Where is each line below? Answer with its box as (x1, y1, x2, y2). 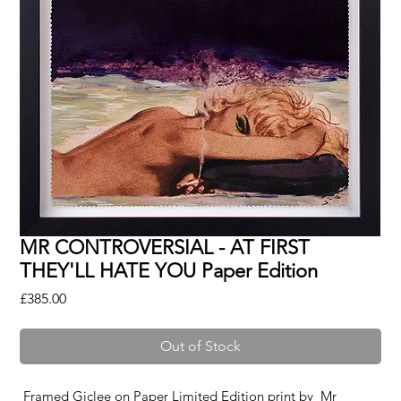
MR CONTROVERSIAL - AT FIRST (20, 235, 311, 260)
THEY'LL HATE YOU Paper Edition (20, 258, 319, 283)
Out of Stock (160, 337, 241, 354)
